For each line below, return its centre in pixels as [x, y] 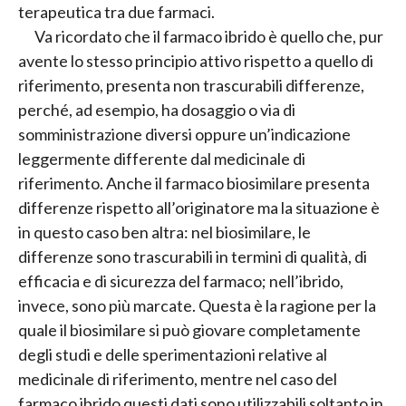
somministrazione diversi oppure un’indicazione [184, 135]
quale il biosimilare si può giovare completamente [189, 330]
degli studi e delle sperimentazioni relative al [173, 355]
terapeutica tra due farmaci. [116, 12]
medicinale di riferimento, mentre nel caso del [178, 379]
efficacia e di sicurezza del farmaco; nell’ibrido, [181, 281]
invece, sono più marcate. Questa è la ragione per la [197, 306]
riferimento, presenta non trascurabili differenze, [191, 86]
